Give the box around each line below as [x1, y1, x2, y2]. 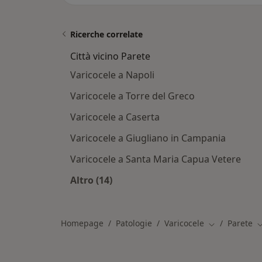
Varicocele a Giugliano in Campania [70, 132, 226, 145]
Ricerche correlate [70, 29, 143, 40]
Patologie [116, 218, 152, 229]
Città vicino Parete [70, 50, 150, 63]
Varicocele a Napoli [70, 68, 154, 82]
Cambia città [208, 218, 257, 229]
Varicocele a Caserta [70, 111, 160, 124]
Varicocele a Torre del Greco [70, 89, 195, 103]
